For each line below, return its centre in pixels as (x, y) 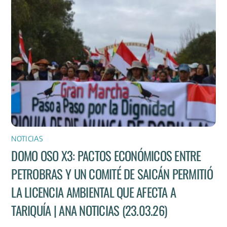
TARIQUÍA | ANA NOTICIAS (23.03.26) (89, 211)
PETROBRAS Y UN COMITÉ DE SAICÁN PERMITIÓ (112, 174)
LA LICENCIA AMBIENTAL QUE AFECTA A (94, 192)
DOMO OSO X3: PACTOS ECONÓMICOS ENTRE (106, 156)
